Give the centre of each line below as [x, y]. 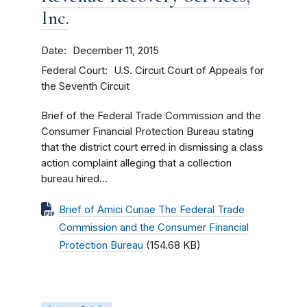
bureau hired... [74, 179]
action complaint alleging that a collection [136, 163]
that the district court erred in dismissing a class [152, 147]
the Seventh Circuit [85, 86]
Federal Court [73, 70]
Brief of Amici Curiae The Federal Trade [152, 210]
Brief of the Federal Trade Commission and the [151, 116]
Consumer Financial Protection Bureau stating [147, 132]
